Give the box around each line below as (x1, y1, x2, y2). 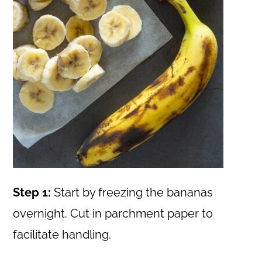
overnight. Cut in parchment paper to (13, 206, 213, 221)
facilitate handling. (13, 227, 112, 242)
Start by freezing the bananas (51, 185, 213, 200)
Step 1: (13, 185, 51, 200)
